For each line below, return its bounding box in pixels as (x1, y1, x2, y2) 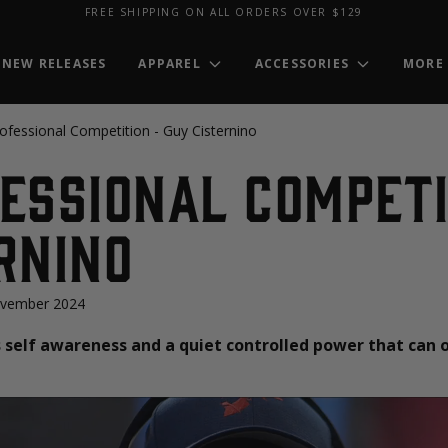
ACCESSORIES (254, 55, 350, 72)
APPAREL (138, 55, 201, 72)
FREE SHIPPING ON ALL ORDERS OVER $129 (84, 4, 364, 19)
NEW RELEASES (2, 55, 107, 72)
